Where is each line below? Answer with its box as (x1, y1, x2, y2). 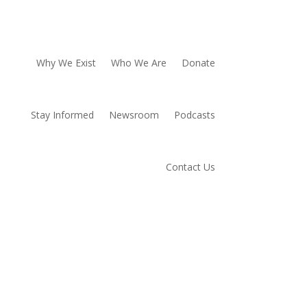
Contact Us (165, 160, 215, 173)
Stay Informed (30, 108, 94, 121)
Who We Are (110, 56, 167, 69)
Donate (181, 56, 215, 69)
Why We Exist (36, 56, 96, 69)
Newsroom (108, 108, 159, 121)
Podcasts (173, 108, 215, 121)
